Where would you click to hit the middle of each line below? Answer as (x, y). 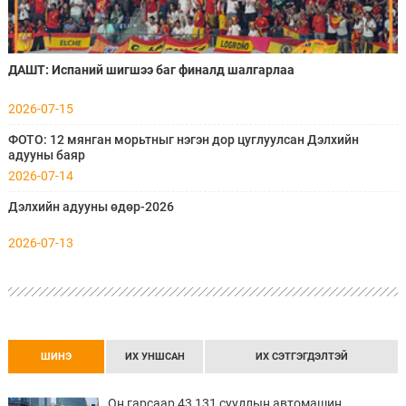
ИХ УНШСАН (155, 356)
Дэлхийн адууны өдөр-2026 (91, 207)
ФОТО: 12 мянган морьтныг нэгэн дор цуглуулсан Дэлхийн (183, 140)
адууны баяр (46, 155)
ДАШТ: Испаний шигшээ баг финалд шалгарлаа (151, 70)
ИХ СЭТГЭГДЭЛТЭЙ (301, 356)
